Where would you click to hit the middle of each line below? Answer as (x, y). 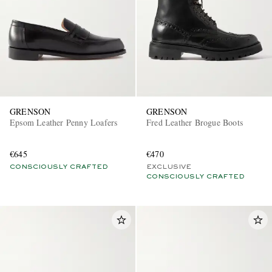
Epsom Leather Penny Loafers (64, 122)
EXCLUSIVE (169, 167)
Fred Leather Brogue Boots (195, 122)
